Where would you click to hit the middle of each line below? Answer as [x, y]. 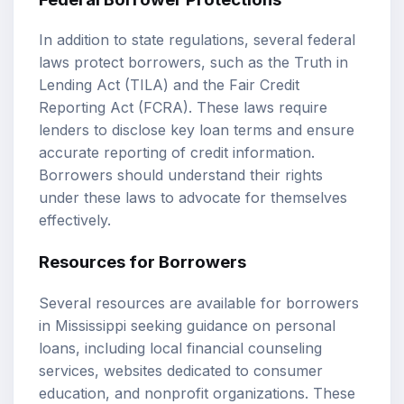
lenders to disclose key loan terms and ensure [197, 130]
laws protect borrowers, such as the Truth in [193, 63]
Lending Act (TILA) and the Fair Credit [169, 85]
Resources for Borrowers [142, 262]
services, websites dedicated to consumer [181, 370]
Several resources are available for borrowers [199, 303]
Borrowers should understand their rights [181, 175]
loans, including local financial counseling [180, 348]
